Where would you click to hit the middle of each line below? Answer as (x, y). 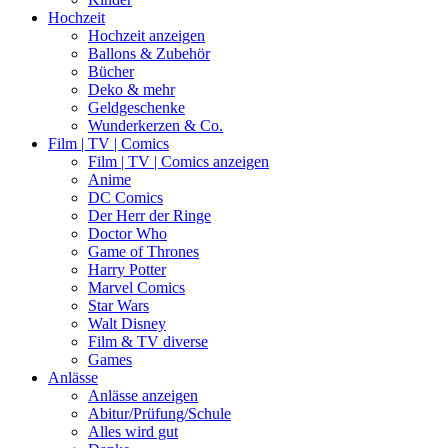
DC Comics (125, 197)
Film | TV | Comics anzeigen (178, 161)
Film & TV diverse (148, 341)
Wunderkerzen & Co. (155, 125)
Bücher (111, 71)
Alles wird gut (133, 431)
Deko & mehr (131, 89)
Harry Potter (127, 269)
